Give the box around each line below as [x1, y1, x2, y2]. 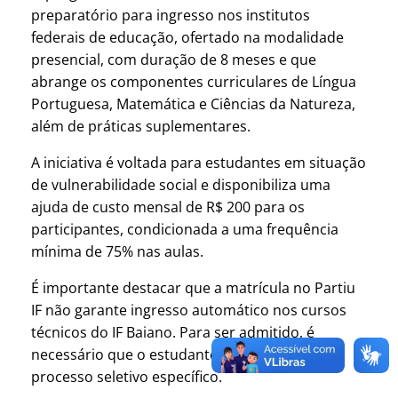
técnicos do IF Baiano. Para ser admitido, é [31, 322, 314, 342]
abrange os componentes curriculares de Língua [31, 71, 356, 92]
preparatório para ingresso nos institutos [31, 4, 310, 25]
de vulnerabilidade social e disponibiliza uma [31, 174, 330, 195]
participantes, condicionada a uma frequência [31, 219, 338, 239]
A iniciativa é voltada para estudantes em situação [31, 152, 366, 172]
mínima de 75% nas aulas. [31, 241, 203, 261]
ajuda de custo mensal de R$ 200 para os [31, 196, 305, 217]
